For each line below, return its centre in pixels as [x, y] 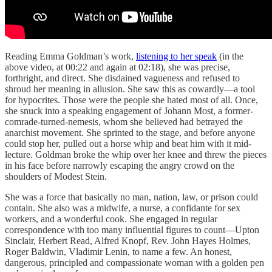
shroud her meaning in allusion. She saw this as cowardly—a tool [130, 89]
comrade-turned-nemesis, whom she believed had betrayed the [124, 122]
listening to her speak [176, 56]
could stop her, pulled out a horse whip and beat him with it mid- [128, 144]
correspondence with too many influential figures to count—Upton [132, 230]
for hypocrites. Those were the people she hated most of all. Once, [131, 100]
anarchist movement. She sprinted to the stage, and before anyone [130, 133]
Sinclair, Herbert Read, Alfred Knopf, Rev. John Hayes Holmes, [128, 241]
